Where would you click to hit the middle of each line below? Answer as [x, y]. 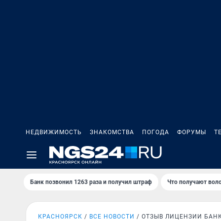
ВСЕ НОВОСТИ [112, 217]
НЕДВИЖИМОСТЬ [54, 132]
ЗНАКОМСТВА [112, 132]
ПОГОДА [156, 132]
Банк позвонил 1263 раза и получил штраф [91, 182]
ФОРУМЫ [192, 132]
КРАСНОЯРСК [60, 217]
